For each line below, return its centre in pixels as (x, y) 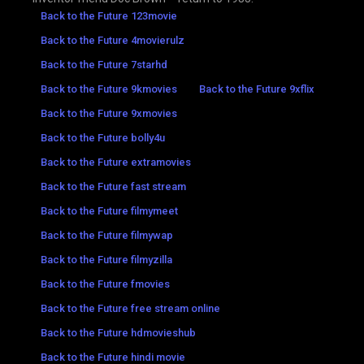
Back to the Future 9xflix (257, 89)
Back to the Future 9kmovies (109, 89)
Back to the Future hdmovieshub (118, 332)
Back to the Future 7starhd (104, 64)
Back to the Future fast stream (113, 186)
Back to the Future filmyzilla (106, 259)
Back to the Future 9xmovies (109, 113)
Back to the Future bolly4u (103, 137)
